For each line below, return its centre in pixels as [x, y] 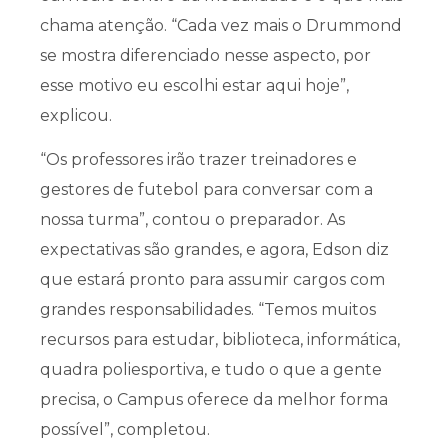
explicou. [76, 115]
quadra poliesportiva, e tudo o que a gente [211, 370]
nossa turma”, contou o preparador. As [192, 220]
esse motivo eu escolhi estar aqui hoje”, [194, 85]
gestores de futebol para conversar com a [206, 190]
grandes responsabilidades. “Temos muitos [208, 310]
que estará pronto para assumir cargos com [212, 280]
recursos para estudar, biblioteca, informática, [220, 340]
